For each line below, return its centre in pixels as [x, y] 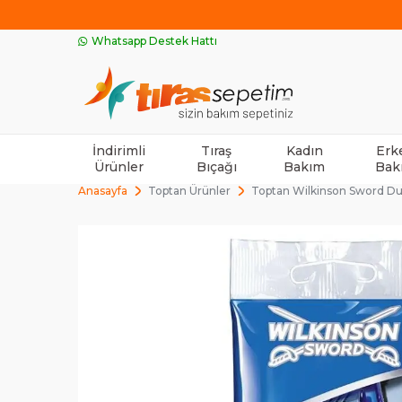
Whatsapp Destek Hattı [154, 41]
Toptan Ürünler [189, 191]
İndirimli [119, 150]
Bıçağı [216, 166]
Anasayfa [103, 191]
